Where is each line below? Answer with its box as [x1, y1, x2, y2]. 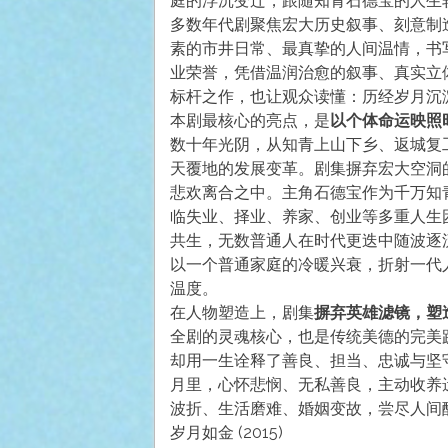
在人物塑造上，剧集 [169, 302, 314, 322]
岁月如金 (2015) [169, 422, 283, 442]
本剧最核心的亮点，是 [169, 110, 330, 130]
